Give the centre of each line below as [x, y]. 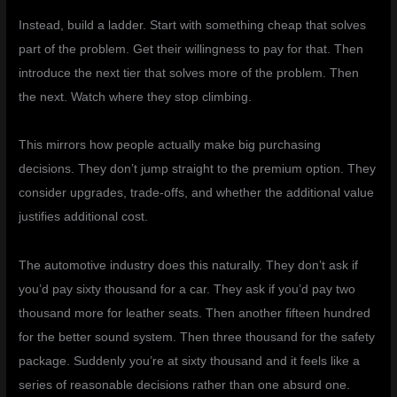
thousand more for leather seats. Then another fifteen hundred [195, 313]
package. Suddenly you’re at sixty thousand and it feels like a [190, 361]
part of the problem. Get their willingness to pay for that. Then [191, 50]
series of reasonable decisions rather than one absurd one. [185, 385]
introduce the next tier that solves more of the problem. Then [189, 74]
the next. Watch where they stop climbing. [136, 97]
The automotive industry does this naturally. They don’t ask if [189, 265]
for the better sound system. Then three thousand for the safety [197, 337]
